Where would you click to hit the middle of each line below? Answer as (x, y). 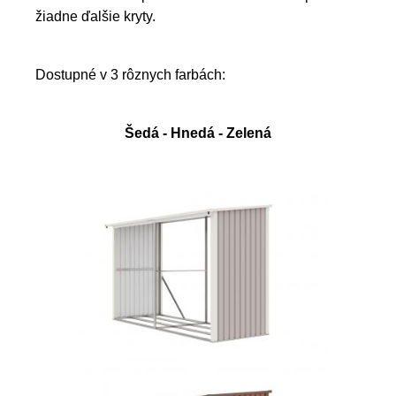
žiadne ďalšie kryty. (95, 17)
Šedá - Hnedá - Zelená (198, 133)
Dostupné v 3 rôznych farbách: (130, 75)
